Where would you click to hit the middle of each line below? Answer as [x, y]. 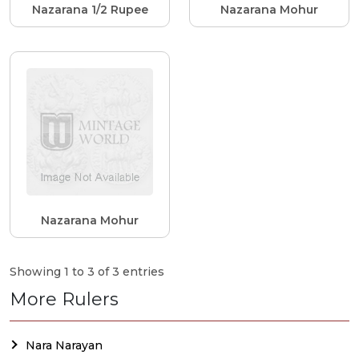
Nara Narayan [64, 345]
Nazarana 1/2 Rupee [90, 10]
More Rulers [64, 299]
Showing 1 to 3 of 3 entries [87, 271]
